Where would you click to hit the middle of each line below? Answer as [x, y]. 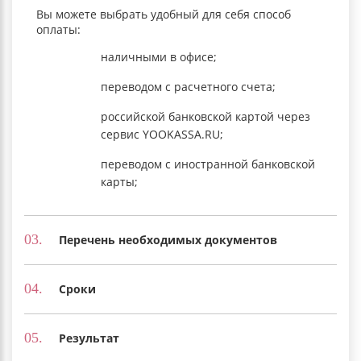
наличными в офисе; [159, 56]
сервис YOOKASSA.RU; [162, 134]
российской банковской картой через [205, 116]
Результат [89, 338]
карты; [119, 181]
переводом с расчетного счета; [188, 86]
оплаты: [58, 29]
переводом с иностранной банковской [208, 164]
